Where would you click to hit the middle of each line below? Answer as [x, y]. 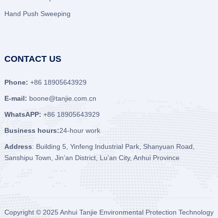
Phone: [16, 82]
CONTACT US [33, 59]
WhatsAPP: [23, 115]
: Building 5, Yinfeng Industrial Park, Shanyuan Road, [113, 147]
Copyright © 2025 [32, 212]
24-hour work [80, 131]
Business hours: [32, 131]
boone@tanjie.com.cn [63, 99]
